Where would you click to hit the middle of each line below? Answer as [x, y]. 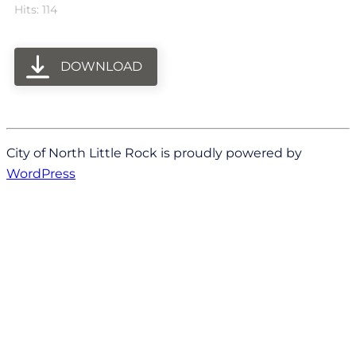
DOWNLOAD [102, 67]
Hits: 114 [36, 9]
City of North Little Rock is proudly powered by [154, 153]
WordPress [41, 174]
